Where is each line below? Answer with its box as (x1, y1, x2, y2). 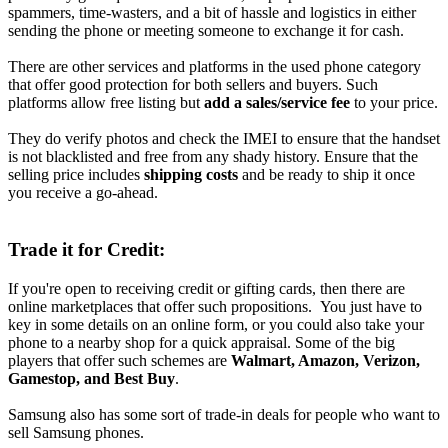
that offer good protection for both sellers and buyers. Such (8, 76, 378, 94)
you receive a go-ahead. (8, 184, 158, 202)
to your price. (350, 94, 438, 112)
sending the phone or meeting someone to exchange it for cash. (8, 22, 404, 40)
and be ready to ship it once (238, 166, 415, 184)
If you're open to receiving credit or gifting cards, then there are (8, 279, 405, 297)
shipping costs (144, 166, 238, 184)
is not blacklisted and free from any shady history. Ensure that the (8, 148, 418, 166)
